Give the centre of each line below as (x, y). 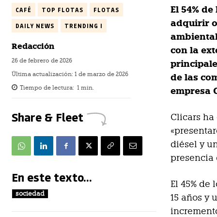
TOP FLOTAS (62, 10)
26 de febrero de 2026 (42, 61)
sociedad (30, 194)
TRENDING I (84, 26)
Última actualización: (43, 74)
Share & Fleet (47, 117)
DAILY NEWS (35, 26)
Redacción (33, 46)
